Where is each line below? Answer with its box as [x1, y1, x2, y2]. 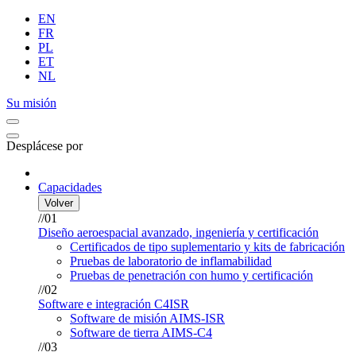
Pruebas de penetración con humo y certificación [70, 268, 313, 282]
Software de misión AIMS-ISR [70, 311, 225, 325]
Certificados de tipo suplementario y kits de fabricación [70, 239, 345, 253]
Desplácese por [6, 138, 83, 153]
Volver [44, 196, 73, 209]
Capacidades [38, 180, 102, 194]
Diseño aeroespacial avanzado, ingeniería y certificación [38, 225, 319, 239]
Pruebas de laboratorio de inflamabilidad [70, 253, 272, 268]
